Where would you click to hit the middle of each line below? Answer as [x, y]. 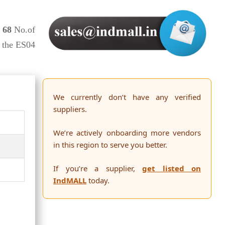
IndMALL [70, 181]
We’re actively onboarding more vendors [127, 133]
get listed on [172, 168]
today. [98, 181]
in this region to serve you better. [110, 145]
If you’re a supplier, [98, 168]
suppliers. [70, 109]
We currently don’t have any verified [127, 97]
